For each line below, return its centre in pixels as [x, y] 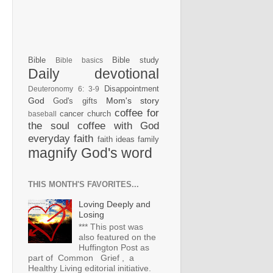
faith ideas [116, 140]
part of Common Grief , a [81, 257]
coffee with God [118, 126]
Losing [91, 214]
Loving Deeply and [114, 204]
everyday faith [61, 139]
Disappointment [132, 89]
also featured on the [117, 237]
